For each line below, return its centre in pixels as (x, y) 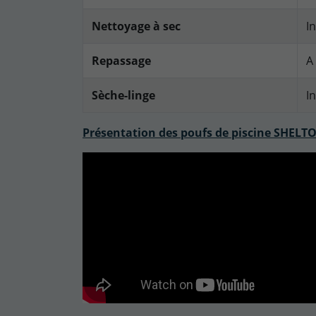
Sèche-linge (123, 96)
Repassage (121, 61)
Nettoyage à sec (138, 26)
